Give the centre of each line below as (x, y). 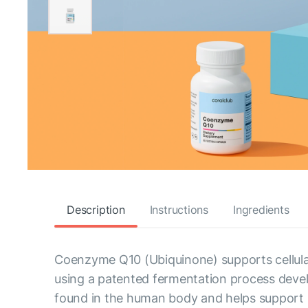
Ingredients (261, 209)
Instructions (179, 209)
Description (96, 209)
